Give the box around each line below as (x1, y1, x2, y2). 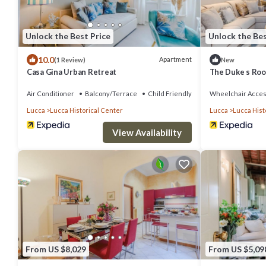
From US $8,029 (26, 243, 86, 254)
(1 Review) (54, 55, 85, 64)
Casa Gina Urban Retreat (27, 66, 117, 77)
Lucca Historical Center (50, 106, 123, 114)
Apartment (159, 55, 192, 64)
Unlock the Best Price (26, 31, 110, 42)
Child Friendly (148, 89, 192, 97)
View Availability (112, 126, 182, 138)
